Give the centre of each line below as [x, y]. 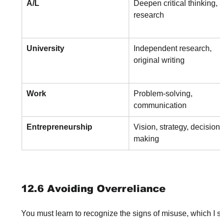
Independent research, [174, 48]
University [45, 48]
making [146, 139]
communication [160, 105]
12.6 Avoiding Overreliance [93, 189]
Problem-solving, [164, 94]
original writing [159, 60]
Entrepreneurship [59, 127]
